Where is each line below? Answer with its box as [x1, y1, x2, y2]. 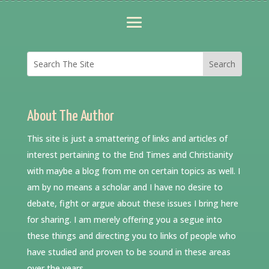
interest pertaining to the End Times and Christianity [26, 149, 233, 161]
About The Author [26, 109, 114, 124]
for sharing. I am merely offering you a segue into [26, 214, 222, 226]
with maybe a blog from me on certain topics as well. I [26, 165, 240, 177]
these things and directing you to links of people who [26, 230, 236, 242]
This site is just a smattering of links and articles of [26, 133, 228, 145]
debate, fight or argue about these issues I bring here [26, 198, 238, 210]
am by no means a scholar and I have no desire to [26, 181, 223, 193]
